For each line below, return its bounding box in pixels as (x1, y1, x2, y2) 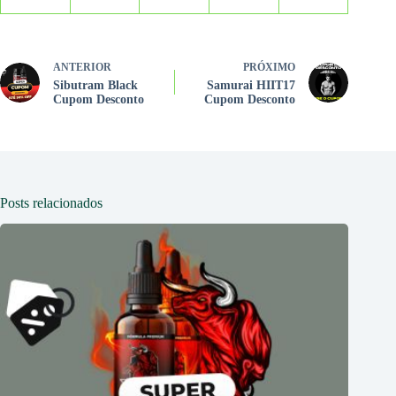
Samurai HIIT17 (207, 78, 296, 92)
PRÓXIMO (243, 60, 296, 73)
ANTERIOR (53, 60, 111, 73)
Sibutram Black (53, 78, 138, 92)
